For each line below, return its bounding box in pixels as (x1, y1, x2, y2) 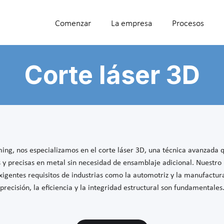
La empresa (111, 16, 152, 28)
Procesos (172, 16, 204, 28)
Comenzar (55, 16, 91, 28)
